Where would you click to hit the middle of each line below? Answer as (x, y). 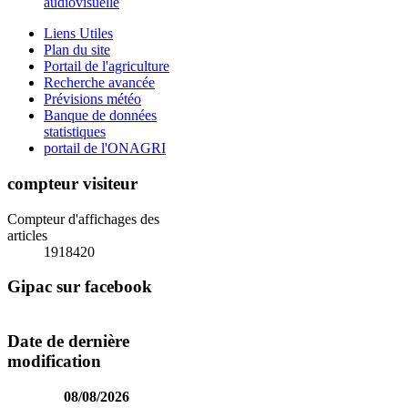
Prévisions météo (92, 99)
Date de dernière (68, 341)
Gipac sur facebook (80, 287)
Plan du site (77, 50)
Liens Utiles (78, 34)
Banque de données (100, 116)
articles (27, 235)
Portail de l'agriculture (107, 66)
